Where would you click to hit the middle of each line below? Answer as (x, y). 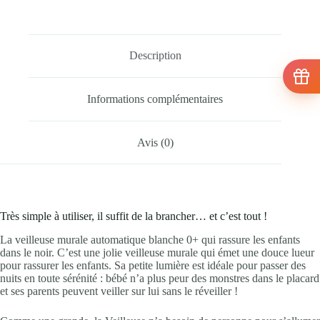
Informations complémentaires (155, 99)
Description (155, 56)
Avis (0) (155, 142)
